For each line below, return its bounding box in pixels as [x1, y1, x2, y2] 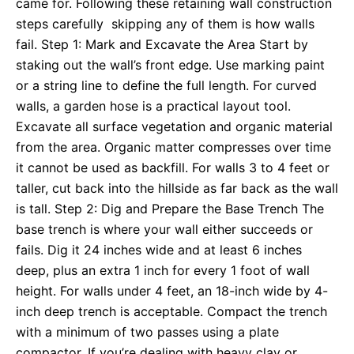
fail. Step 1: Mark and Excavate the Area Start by [16, 36, 308, 53]
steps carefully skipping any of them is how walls [16, 16, 314, 32]
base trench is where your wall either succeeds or [16, 221, 313, 238]
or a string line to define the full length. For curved [16, 77, 317, 94]
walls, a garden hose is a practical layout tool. [16, 98, 291, 115]
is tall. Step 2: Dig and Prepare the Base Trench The [16, 201, 324, 217]
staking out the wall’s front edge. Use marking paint [16, 57, 325, 73]
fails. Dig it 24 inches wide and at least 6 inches [16, 242, 302, 258]
